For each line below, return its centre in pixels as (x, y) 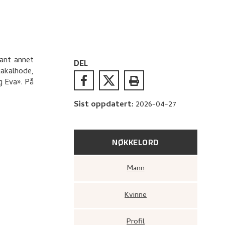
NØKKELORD (136, 142)
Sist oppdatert (103, 105)
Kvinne (138, 195)
